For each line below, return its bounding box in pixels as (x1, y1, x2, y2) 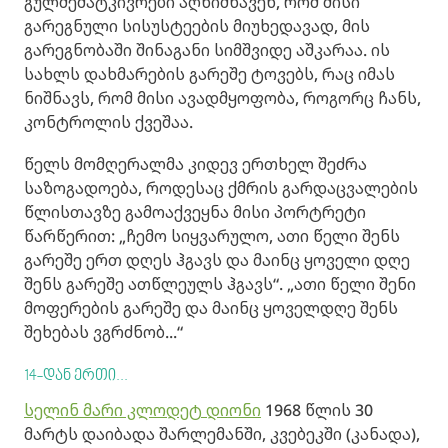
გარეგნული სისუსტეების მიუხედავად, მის (24, 15, 370, 38)
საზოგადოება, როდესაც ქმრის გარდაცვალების (24, 177, 418, 200)
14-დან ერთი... (24, 367, 128, 386)
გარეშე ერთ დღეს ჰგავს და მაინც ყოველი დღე (24, 249, 410, 272)
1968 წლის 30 (261, 399, 373, 422)
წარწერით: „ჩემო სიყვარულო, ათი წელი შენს (24, 225, 400, 248)
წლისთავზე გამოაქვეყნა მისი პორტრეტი (24, 201, 366, 224)
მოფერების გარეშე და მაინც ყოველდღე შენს (24, 297, 398, 320)
